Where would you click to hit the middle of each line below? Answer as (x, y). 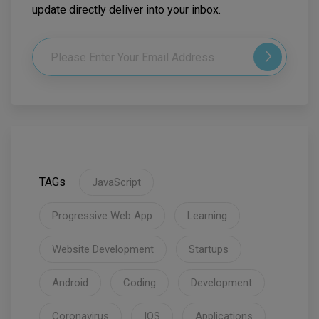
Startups (209, 250)
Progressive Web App (102, 216)
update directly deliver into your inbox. (126, 10)
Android (70, 283)
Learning (207, 216)
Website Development (103, 250)
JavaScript (116, 183)
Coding (140, 283)
